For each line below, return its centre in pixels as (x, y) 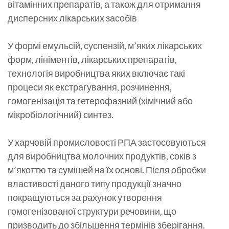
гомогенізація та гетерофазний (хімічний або (100, 100)
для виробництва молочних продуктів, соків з (102, 156)
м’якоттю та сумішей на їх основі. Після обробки (107, 169)
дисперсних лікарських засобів (72, 18)
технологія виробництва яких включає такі (96, 73)
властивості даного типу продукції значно (95, 183)
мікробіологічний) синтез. (61, 114)
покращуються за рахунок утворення (85, 197)
